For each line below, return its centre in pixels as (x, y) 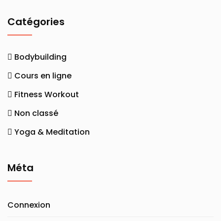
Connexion (29, 205)
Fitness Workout (47, 94)
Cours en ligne (43, 76)
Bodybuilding (40, 57)
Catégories (36, 22)
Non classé (36, 113)
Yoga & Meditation (52, 132)
